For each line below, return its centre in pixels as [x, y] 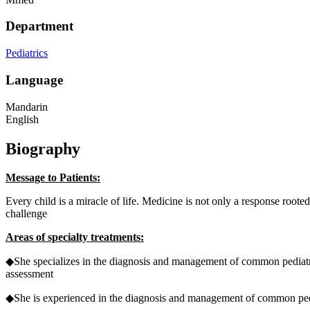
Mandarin [27, 107]
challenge [26, 214]
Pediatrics [27, 53]
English [22, 119]
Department [39, 26]
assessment [29, 274]
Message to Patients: [53, 178]
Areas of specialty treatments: [75, 237]
